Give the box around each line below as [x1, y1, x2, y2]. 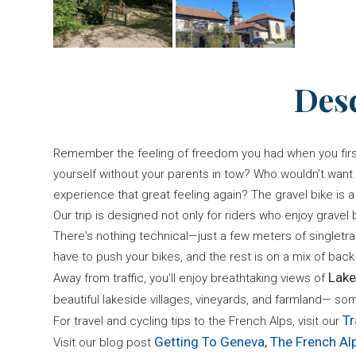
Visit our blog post [53, 335, 154, 350]
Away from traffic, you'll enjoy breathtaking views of [53, 270, 328, 285]
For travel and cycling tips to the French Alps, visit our [53, 313, 342, 328]
